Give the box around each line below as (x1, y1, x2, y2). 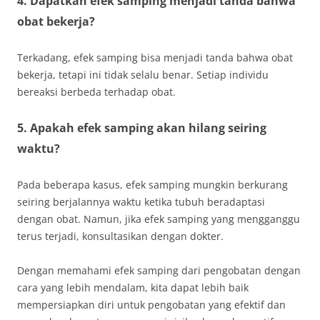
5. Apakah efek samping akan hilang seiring (17, 120, 266, 136)
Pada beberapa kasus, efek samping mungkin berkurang (17, 178, 288, 191)
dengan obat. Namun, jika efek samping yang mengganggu (17, 212, 300, 226)
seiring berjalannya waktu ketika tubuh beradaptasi (17, 195, 265, 209)
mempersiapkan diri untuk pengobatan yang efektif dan (17, 298, 286, 311)
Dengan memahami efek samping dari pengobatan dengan (17, 264, 301, 277)
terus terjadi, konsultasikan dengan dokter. (17, 229, 224, 243)
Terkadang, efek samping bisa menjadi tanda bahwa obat (17, 51, 293, 64)
